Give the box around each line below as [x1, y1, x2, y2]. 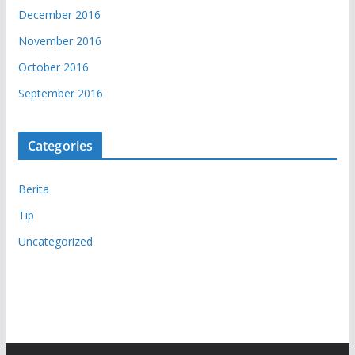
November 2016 [17, 32, 101, 48]
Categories [27, 136, 94, 155]
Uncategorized [17, 233, 93, 249]
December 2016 [17, 6, 101, 22]
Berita [17, 181, 49, 197]
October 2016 [17, 59, 89, 74]
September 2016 [17, 85, 103, 101]
